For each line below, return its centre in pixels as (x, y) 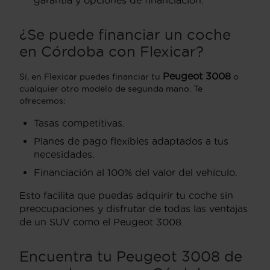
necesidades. (64, 154)
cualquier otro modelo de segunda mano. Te (111, 88)
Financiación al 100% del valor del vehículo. (136, 172)
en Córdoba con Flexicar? (111, 51)
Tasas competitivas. (79, 123)
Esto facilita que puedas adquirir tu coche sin (126, 195)
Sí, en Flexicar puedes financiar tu (91, 76)
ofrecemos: (42, 100)
